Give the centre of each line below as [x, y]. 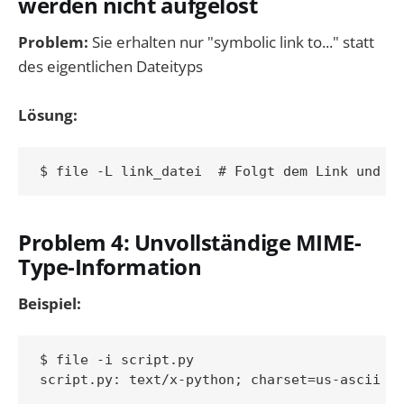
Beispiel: [50, 304]
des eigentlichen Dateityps [110, 67]
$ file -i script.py [117, 360]
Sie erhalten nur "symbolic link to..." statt [231, 42]
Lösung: [48, 115]
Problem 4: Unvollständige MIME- [190, 242]
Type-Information [110, 266]
